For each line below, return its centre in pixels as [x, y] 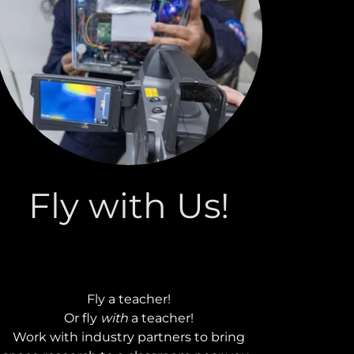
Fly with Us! [128, 205]
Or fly [82, 318]
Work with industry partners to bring [128, 337]
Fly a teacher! [128, 299]
